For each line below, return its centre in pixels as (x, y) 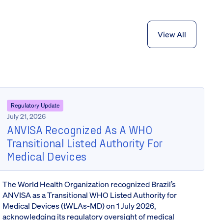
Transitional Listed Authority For (85, 143)
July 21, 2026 (27, 116)
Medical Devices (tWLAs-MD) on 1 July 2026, (80, 206)
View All (172, 34)
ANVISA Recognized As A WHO (80, 129)
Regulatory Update (35, 105)
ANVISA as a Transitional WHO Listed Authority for (90, 195)
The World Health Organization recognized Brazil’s (89, 184)
